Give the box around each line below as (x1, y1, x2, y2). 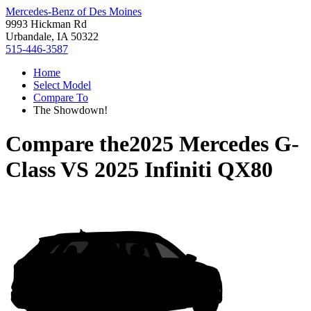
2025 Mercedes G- (129, 131, 299, 157)
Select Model (33, 79, 91, 91)
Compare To (33, 92, 88, 103)
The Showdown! (33, 104, 108, 116)
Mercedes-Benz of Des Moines (6, 6, 142, 17)
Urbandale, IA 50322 (6, 31, 99, 42)
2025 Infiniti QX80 (94, 157, 273, 183)
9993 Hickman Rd (6, 18, 87, 30)
